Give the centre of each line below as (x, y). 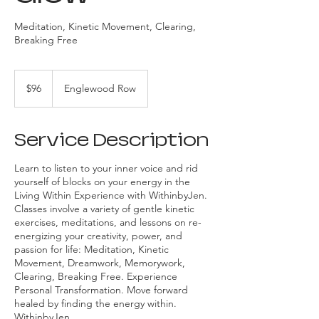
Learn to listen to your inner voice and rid (106, 168)
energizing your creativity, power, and (98, 235)
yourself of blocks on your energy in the (102, 181)
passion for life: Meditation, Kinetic (91, 249)
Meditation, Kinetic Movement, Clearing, (105, 26)
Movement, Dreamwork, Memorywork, (100, 262)
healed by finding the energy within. (95, 303)
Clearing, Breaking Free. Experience (96, 276)
